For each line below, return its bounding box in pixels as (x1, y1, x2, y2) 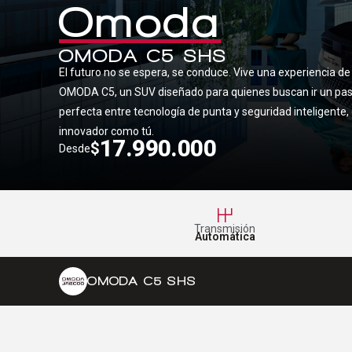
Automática (194, 230, 255, 243)
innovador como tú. (59, 125, 154, 137)
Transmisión (194, 222, 255, 235)
